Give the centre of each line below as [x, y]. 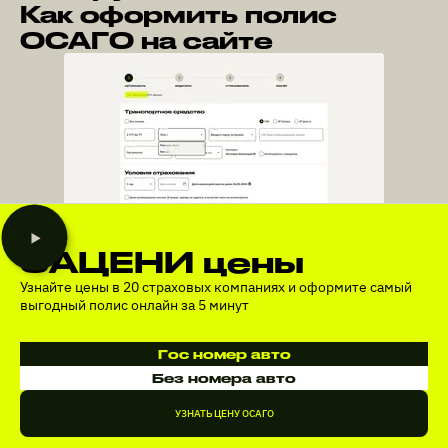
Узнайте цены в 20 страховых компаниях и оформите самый [216, 287]
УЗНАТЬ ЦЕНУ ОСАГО [224, 414]
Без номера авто [224, 378]
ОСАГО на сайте [146, 40]
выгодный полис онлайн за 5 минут [134, 305]
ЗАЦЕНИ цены [162, 261]
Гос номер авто [224, 354]
